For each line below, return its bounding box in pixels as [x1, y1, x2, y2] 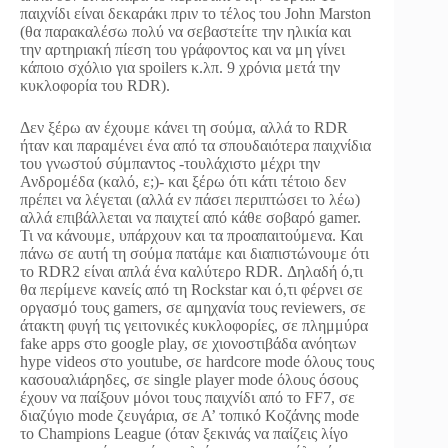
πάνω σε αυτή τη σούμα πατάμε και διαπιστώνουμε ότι [20, 244, 369, 262]
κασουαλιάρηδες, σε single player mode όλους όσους [20, 370, 358, 388]
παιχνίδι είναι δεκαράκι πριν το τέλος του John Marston [20, 4, 371, 22]
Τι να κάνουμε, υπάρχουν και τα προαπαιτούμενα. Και [20, 226, 363, 244]
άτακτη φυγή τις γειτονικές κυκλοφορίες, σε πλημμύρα [20, 316, 368, 334]
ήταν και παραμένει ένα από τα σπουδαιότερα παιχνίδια [20, 136, 371, 154]
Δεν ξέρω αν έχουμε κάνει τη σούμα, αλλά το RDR [20, 118, 348, 136]
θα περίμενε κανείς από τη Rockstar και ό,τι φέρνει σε [20, 280, 363, 298]
